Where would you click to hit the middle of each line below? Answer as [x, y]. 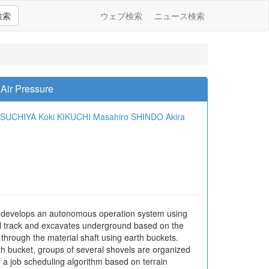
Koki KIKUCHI [65, 116]
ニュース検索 [180, 16]
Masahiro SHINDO [128, 116]
